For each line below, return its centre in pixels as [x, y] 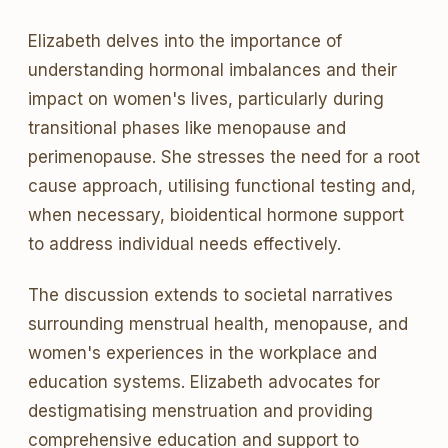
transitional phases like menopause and [187, 128]
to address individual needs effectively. [184, 244]
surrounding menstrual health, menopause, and [218, 324]
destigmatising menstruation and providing [200, 411]
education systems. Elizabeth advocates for [204, 382]
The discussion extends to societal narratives [210, 295]
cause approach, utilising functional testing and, [222, 186]
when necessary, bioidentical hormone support [216, 215]
